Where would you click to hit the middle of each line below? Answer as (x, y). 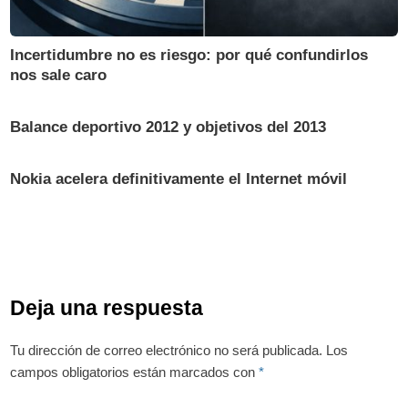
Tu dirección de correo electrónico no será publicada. (167, 350)
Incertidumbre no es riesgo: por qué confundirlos (189, 55)
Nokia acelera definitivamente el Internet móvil (179, 178)
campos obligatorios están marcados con (135, 372)
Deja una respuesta (107, 307)
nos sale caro (59, 75)
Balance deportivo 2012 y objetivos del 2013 (168, 127)
